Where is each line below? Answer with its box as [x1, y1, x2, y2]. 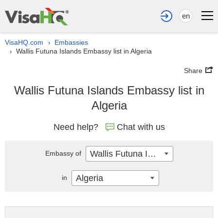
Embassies [54, 38, 88, 46]
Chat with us [116, 122, 165, 132]
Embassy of [45, 149, 83, 157]
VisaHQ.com [5, 38, 43, 46]
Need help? [53, 122, 98, 132]
